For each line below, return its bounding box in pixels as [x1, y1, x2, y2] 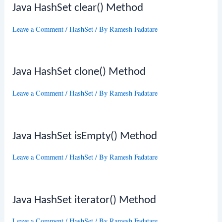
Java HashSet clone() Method [12, 66, 146, 78]
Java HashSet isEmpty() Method [12, 130, 158, 142]
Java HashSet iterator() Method [12, 194, 157, 206]
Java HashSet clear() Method [12, 2, 144, 14]
